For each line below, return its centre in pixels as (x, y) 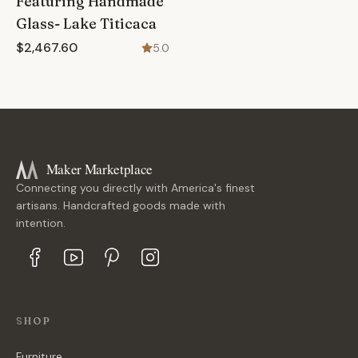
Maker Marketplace (99, 169)
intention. (41, 223)
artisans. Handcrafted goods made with (121, 205)
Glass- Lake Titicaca (86, 24)
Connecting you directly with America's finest (135, 188)
